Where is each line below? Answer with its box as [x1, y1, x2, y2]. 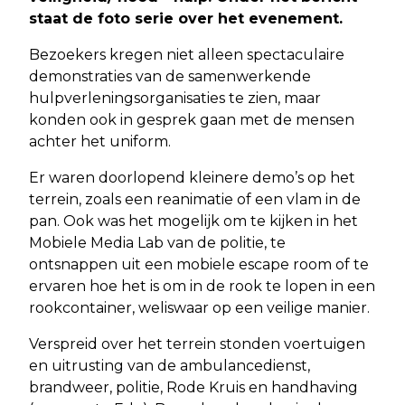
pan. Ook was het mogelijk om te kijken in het [29, 212, 358, 230]
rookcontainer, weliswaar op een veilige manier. [29, 298, 370, 316]
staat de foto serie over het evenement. [29, 9, 343, 27]
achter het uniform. [29, 132, 171, 150]
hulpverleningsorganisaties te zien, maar [29, 89, 321, 107]
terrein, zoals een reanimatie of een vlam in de [29, 190, 361, 208]
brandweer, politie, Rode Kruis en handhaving [29, 378, 358, 396]
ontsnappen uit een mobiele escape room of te [29, 255, 369, 273]
